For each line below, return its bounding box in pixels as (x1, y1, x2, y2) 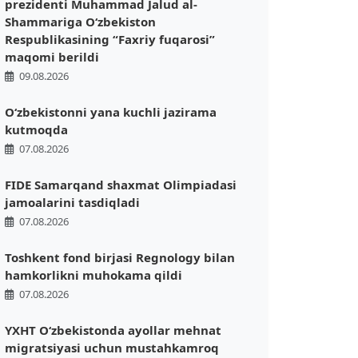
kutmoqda (5, 121, 68, 138)
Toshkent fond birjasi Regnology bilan (5, 249, 235, 266)
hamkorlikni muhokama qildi (5, 267, 182, 284)
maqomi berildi (5, 49, 99, 66)
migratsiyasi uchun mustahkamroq (5, 340, 219, 356)
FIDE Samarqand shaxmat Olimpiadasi (5, 177, 237, 193)
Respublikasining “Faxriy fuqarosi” (5, 31, 215, 48)
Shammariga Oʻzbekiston (5, 14, 156, 30)
